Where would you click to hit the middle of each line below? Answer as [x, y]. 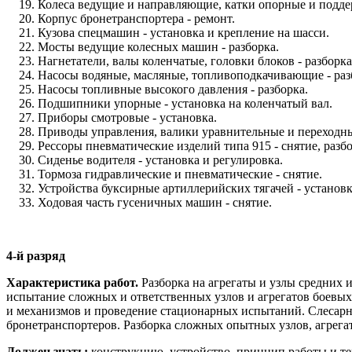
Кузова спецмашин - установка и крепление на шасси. [183, 32]
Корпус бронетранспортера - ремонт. [136, 18]
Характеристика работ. [72, 282]
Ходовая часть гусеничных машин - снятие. [155, 202]
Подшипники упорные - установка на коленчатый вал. [185, 103]
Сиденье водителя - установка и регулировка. [160, 159]
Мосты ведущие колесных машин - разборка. [158, 46]
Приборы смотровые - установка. [127, 117]
